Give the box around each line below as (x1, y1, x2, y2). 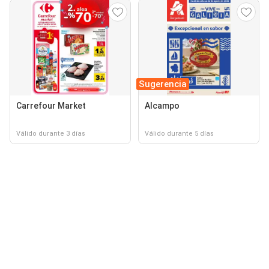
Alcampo (145, 101, 180, 110)
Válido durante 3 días (16, 130, 85, 138)
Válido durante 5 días (145, 130, 214, 138)
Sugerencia (139, 79, 187, 89)
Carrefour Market (16, 101, 86, 110)
